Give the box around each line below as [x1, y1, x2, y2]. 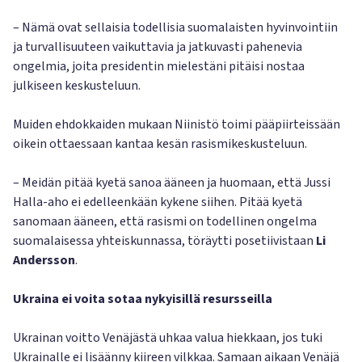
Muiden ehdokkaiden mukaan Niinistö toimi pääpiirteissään [13, 116, 340, 133]
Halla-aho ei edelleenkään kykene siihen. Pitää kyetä [13, 193, 302, 211]
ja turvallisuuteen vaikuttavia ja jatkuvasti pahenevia [13, 38, 302, 56]
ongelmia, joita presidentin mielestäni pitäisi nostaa [13, 57, 305, 75]
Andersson [13, 251, 75, 269]
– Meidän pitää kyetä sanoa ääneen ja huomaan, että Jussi [13, 174, 330, 192]
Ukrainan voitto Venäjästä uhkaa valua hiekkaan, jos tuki [13, 329, 322, 347]
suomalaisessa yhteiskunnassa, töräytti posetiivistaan [13, 232, 316, 250]
